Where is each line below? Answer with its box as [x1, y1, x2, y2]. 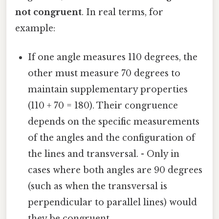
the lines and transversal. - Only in [28, 149, 180, 160]
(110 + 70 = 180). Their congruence [28, 100, 178, 111]
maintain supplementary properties [28, 84, 188, 95]
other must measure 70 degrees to [28, 68, 181, 79]
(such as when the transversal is [28, 181, 168, 192]
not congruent [15, 6, 82, 18]
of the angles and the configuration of [28, 132, 196, 144]
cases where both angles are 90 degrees [28, 165, 203, 176]
